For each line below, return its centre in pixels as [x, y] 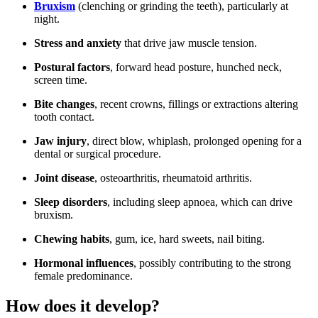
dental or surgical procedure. [98, 154]
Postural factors [72, 67]
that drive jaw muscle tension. [189, 43]
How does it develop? [83, 306]
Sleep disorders [71, 202]
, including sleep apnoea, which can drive [200, 202]
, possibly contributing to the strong [212, 263]
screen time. [61, 80]
